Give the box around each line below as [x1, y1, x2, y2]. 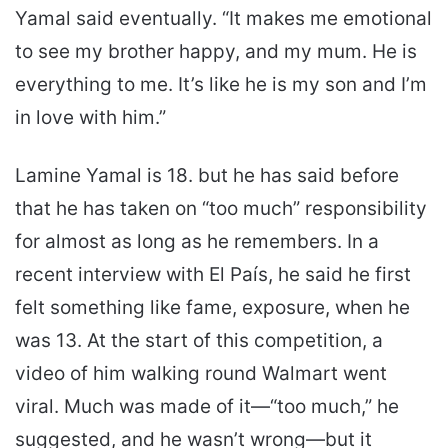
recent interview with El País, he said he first [15, 263, 411, 287]
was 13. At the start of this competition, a [15, 329, 383, 353]
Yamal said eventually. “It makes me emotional [15, 7, 432, 31]
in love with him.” [15, 106, 166, 130]
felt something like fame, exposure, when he [15, 296, 410, 320]
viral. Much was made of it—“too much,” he [15, 395, 399, 419]
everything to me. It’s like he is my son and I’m [15, 73, 427, 97]
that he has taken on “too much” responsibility [15, 197, 427, 221]
